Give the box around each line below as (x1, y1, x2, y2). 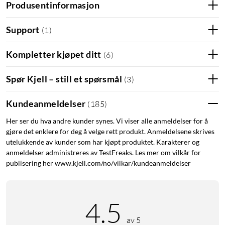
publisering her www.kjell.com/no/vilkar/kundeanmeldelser (6, 159, 191, 168)
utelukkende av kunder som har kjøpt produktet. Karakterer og (6, 138, 199, 147)
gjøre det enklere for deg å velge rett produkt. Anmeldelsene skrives (6, 127, 214, 136)
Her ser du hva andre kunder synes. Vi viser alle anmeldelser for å (6, 117, 208, 126)
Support (6, 24, 40, 35)
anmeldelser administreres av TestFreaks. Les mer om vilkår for (6, 148, 201, 157)
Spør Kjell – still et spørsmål (6, 73, 122, 84)
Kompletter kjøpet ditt (6, 48, 101, 60)
